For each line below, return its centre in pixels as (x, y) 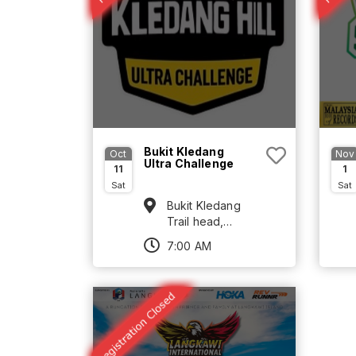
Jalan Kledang (205, 238)
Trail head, (195, 222)
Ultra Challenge (188, 164)
